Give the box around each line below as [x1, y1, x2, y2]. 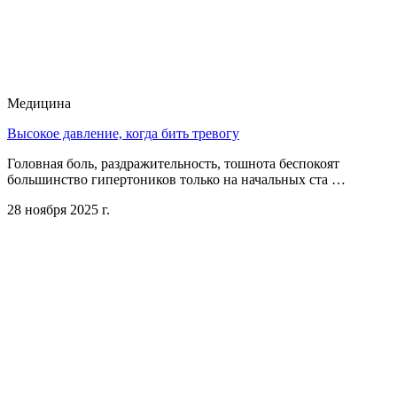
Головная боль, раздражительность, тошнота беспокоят [7, 156, 339, 172]
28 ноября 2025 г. [7, 202, 110, 218]
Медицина [7, 96, 71, 112]
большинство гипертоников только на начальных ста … [7, 172, 346, 188]
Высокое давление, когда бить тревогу [7, 126, 239, 142]
